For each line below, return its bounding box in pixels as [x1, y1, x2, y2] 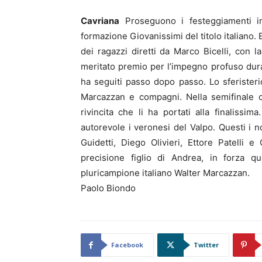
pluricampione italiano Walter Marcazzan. [81, 167, 250, 178]
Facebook [111, 240, 143, 249]
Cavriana [81, 15, 119, 26]
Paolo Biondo [81, 182, 136, 194]
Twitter [194, 240, 219, 249]
